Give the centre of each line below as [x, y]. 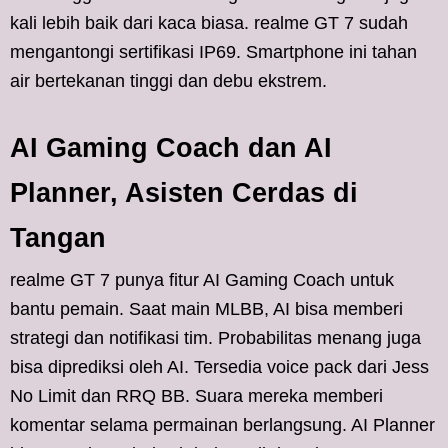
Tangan [58, 237]
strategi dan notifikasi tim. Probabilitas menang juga [215, 337]
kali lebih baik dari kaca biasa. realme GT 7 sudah [209, 22]
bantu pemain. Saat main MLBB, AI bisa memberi [206, 308]
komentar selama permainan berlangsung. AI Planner [222, 424]
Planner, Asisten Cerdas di [184, 192]
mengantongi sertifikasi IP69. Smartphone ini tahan [213, 51]
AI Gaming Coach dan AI [171, 147]
